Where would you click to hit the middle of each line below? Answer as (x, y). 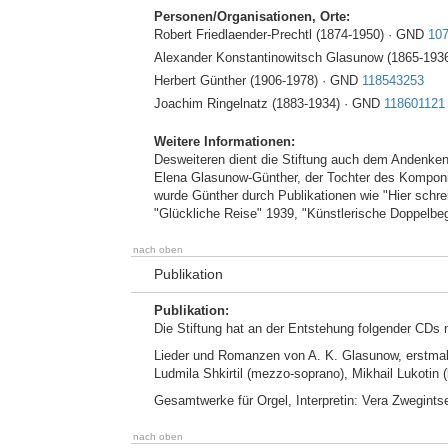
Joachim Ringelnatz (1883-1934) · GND (269, 103)
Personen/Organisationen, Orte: (252, 16)
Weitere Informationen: (224, 141)
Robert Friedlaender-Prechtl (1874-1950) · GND (291, 34)
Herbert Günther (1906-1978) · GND (258, 80)
